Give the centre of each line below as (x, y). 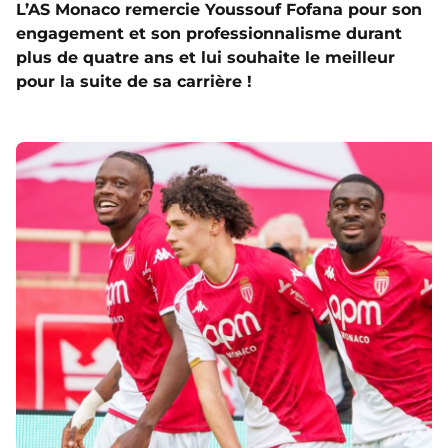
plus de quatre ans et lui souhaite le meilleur (205, 58)
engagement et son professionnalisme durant (209, 34)
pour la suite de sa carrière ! (134, 82)
